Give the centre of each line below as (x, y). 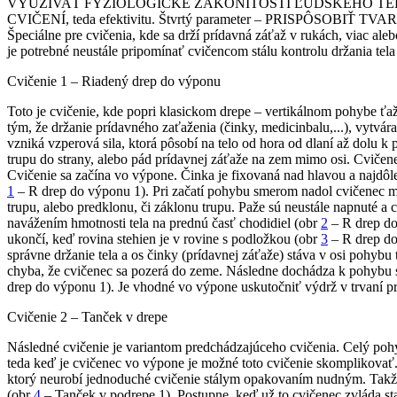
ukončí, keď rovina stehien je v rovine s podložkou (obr (164, 239)
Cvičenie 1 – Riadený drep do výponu (114, 82)
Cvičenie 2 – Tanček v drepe (87, 317)
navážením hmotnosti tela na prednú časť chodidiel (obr (164, 223)
